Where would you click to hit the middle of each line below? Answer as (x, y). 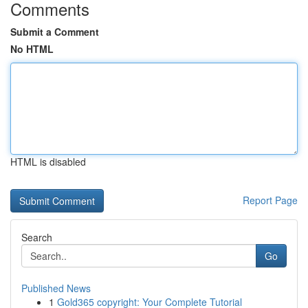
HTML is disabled (48, 162)
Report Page (270, 200)
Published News (56, 288)
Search (37, 237)
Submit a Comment (55, 32)
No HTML (32, 49)
